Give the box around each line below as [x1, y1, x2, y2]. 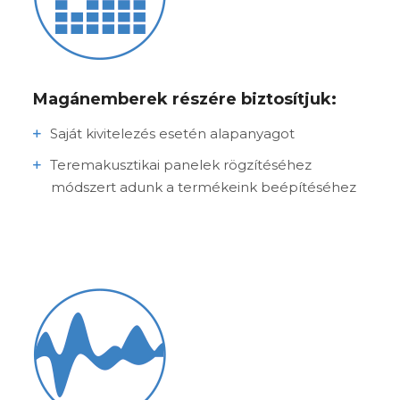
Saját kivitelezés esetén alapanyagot [50, 125, 296, 143]
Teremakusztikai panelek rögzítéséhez [50, 156, 312, 174]
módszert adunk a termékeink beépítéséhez [51, 179, 357, 196]
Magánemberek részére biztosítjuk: [33, 89, 337, 110]
